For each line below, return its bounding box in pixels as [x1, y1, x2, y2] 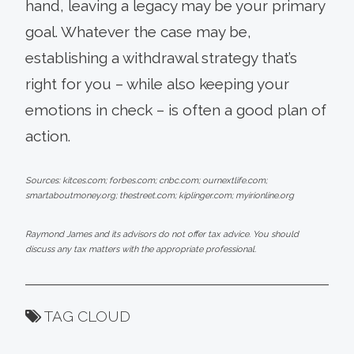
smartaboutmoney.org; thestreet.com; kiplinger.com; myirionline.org [25, 190, 294, 201]
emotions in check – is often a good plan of [25, 100, 326, 119]
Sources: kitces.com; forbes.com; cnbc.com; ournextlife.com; [25, 175, 267, 186]
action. [25, 126, 70, 145]
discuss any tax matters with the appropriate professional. [25, 243, 256, 254]
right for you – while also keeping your [25, 74, 289, 92]
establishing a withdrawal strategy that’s [25, 48, 297, 66]
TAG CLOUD [44, 307, 130, 325]
